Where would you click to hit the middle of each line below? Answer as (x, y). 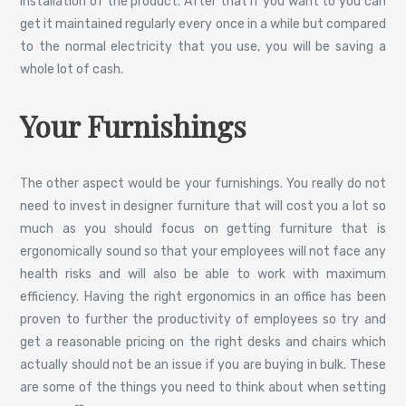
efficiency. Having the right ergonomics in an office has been (203, 297)
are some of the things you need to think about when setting (203, 388)
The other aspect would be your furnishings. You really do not (203, 184)
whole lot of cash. (72, 69)
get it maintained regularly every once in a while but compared (203, 24)
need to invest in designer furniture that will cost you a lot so (203, 207)
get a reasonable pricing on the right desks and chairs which (203, 343)
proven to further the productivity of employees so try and (203, 320)
